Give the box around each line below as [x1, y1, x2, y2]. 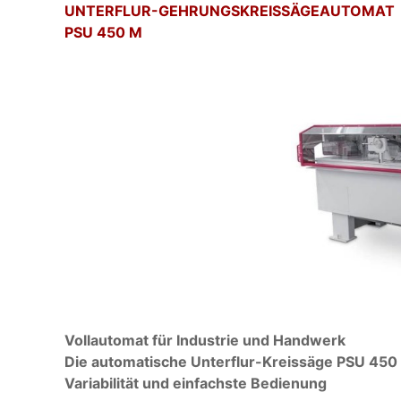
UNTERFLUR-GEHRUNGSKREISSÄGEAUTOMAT [64, 2, 395, 20]
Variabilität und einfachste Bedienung [64, 374, 327, 393]
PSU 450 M [64, 23, 142, 41]
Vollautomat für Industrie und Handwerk [64, 331, 346, 350]
